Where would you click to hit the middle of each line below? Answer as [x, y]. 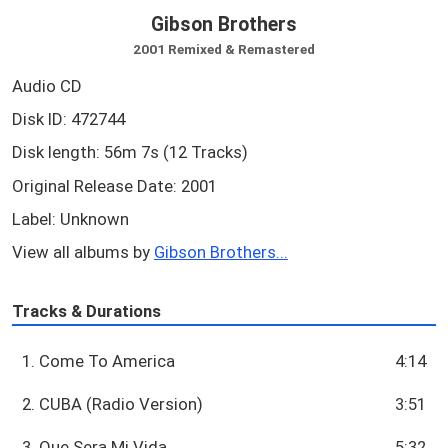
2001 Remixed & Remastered [224, 48]
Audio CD [47, 85]
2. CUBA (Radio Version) [113, 404]
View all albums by [83, 252]
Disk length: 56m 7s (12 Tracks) [130, 152]
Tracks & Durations [86, 310]
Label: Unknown [70, 219]
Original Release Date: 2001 [114, 185]
